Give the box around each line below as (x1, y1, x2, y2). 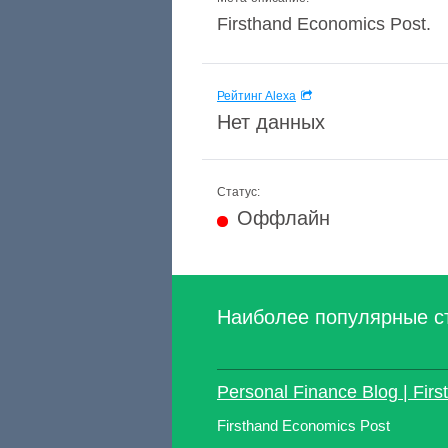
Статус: (217, 185, 260, 199)
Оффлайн (237, 207, 330, 229)
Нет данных (217, 111, 325, 133)
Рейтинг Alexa (217, 89, 296, 103)
